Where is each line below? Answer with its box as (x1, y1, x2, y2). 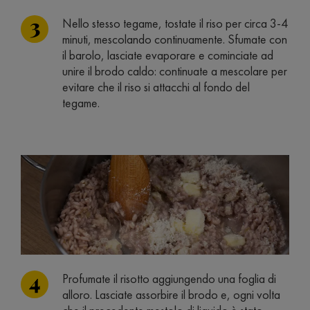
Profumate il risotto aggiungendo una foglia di (62, 270, 276, 286)
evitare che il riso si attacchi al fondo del (62, 79, 250, 95)
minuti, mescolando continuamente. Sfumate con (62, 31, 287, 48)
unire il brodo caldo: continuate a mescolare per (62, 63, 287, 80)
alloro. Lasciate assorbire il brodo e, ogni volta (62, 286, 280, 302)
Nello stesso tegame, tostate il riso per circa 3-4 (62, 15, 288, 32)
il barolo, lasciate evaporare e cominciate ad (62, 47, 273, 64)
